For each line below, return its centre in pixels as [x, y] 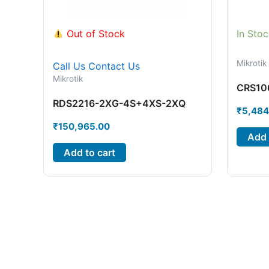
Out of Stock [95, 34]
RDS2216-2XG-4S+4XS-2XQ [119, 103]
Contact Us [114, 66]
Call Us [69, 66]
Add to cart [89, 152]
